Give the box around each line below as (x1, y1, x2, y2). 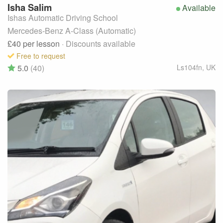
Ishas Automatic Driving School (7, 11, 118, 23)
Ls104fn (177, 62, 202, 72)
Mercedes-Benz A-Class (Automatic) (7, 24, 136, 36)
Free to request (16, 50, 65, 61)
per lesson (23, 37, 62, 49)
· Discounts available (62, 37, 135, 49)
